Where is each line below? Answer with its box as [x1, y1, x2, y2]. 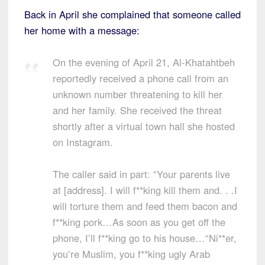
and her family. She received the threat [53, 102, 222, 117]
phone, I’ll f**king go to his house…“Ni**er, [53, 230, 237, 245]
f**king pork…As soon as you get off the [53, 214, 225, 229]
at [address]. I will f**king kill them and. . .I [53, 182, 237, 197]
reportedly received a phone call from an [53, 70, 228, 85]
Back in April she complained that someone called [24, 7, 241, 21]
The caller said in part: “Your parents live [53, 166, 230, 181]
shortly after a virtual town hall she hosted [53, 118, 235, 133]
